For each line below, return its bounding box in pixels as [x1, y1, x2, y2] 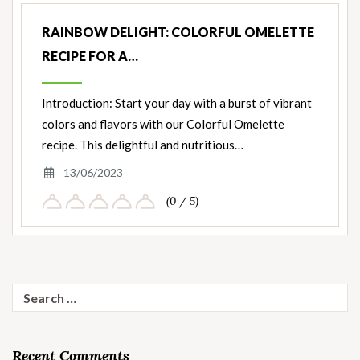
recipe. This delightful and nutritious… [42, 137, 243, 153]
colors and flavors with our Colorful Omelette [42, 117, 284, 132]
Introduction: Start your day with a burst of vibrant [42, 96, 312, 111]
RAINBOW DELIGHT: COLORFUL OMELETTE [42, 24, 314, 40]
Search [11, 284, 47, 298]
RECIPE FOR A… [42, 48, 138, 64]
